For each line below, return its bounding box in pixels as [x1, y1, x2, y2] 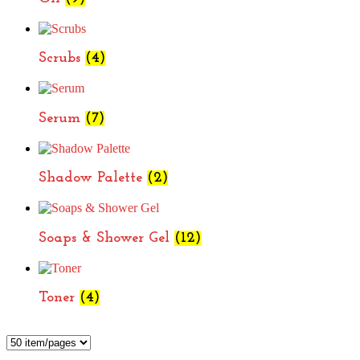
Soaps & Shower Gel [39, 230, 174, 246]
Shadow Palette [39, 170, 147, 186]
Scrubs [39, 51, 85, 67]
